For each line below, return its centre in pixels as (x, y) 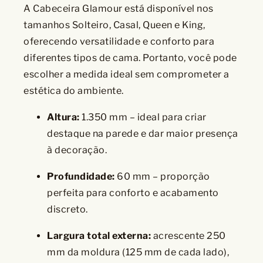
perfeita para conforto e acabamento (133, 193)
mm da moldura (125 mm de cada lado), (138, 252)
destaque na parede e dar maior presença (143, 133)
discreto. (68, 209)
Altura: (63, 117)
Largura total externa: (99, 235)
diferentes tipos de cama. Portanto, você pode (130, 58)
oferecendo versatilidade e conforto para (119, 41)
